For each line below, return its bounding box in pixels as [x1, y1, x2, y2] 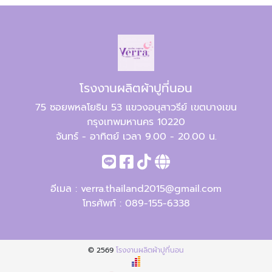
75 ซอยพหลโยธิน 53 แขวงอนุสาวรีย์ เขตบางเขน [35, 100, 237, 115]
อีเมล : [50, 182, 81, 196]
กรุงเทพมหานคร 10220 [87, 115, 185, 129]
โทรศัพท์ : [82, 196, 125, 211]
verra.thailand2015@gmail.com [81, 182, 222, 196]
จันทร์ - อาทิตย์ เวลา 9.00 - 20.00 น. [55, 129, 217, 144]
